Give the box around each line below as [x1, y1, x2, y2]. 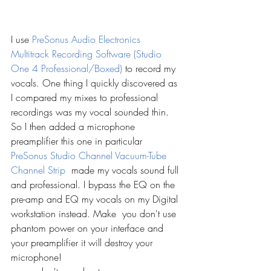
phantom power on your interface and [11, 221, 166, 235]
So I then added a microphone [11, 120, 138, 133]
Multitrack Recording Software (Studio [11, 47, 165, 60]
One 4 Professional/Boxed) [11, 62, 122, 75]
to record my [125, 62, 178, 75]
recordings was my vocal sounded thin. [11, 105, 172, 119]
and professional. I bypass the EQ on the [11, 178, 178, 191]
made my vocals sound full [68, 163, 181, 177]
